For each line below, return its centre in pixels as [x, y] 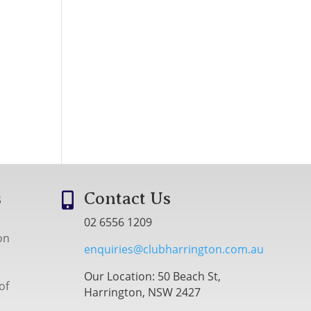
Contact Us [128, 198]
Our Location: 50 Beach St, [153, 276]
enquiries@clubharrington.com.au [174, 249]
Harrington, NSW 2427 [143, 292]
